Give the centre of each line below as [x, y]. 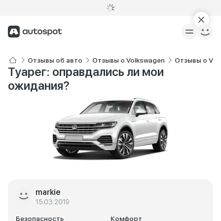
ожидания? [39, 86]
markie [48, 192]
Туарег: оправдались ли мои [86, 72]
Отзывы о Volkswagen [129, 60]
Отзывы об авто [55, 60]
